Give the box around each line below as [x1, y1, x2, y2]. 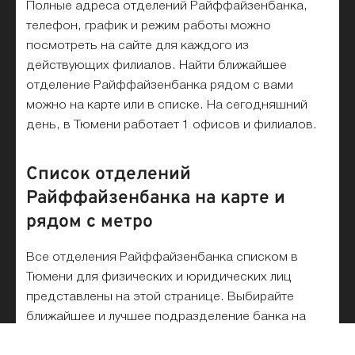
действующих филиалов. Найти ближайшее [26, 59, 288, 71]
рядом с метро [26, 210, 154, 234]
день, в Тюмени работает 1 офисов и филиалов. [26, 119, 318, 131]
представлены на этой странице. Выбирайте [26, 292, 295, 303]
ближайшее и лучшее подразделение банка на [26, 311, 307, 323]
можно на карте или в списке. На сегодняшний [26, 99, 308, 111]
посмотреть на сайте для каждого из [26, 40, 250, 52]
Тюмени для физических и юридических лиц [26, 272, 292, 283]
